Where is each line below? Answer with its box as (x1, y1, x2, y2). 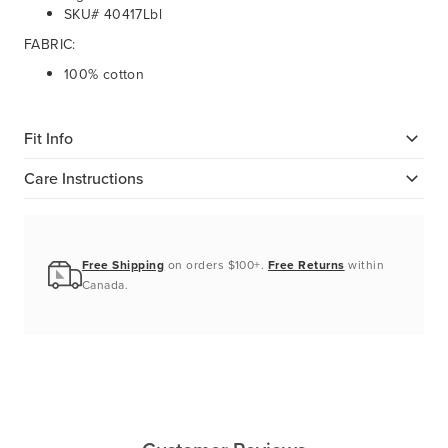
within (344, 256, 385, 275)
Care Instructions (24, 166, 143, 190)
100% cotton (64, 64, 145, 86)
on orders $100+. (164, 256, 268, 275)
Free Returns (267, 256, 345, 275)
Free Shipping (82, 256, 165, 275)
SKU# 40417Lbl (64, 4, 162, 26)
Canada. (82, 276, 129, 295)
